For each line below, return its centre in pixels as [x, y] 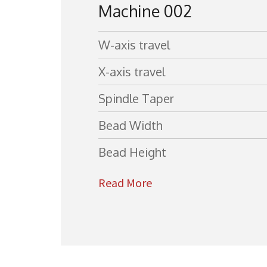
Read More [125, 183]
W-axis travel [134, 45]
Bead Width [131, 125]
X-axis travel [132, 72]
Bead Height [132, 152]
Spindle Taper [136, 98]
